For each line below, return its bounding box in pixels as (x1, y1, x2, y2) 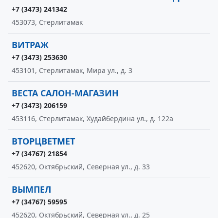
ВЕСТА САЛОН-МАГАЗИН (12, 87, 119, 99)
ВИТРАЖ (12, 39, 49, 51)
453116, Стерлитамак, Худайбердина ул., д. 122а (12, 114, 173, 123)
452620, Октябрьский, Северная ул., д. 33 (12, 162, 150, 171)
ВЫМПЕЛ (12, 183, 51, 195)
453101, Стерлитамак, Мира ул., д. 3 (12, 66, 132, 75)
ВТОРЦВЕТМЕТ (12, 135, 75, 147)
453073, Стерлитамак (12, 18, 83, 27)
